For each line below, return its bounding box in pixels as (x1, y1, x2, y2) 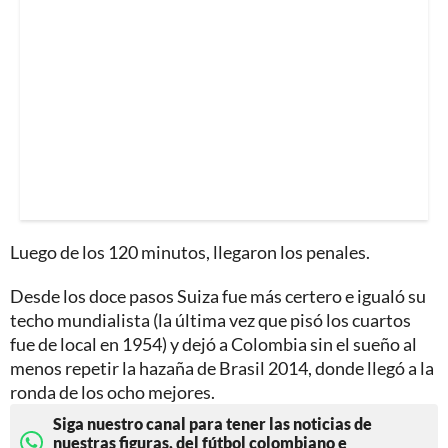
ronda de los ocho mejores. (10, 381, 215, 404)
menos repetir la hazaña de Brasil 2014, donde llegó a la (10, 357, 434, 380)
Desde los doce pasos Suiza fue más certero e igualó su (10, 285, 426, 308)
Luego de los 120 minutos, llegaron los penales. (10, 241, 370, 264)
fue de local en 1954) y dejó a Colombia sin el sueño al (10, 333, 417, 356)
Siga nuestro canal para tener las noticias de (53, 414, 372, 434)
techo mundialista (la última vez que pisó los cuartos (10, 309, 411, 332)
